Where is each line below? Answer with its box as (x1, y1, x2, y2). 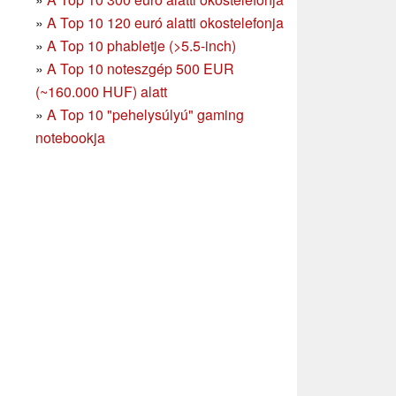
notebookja (35, 126, 105, 148)
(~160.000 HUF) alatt (35, 80, 167, 102)
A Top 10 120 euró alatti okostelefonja (47, 11, 284, 33)
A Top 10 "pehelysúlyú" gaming (47, 103, 244, 125)
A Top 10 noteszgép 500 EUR (47, 57, 234, 79)
